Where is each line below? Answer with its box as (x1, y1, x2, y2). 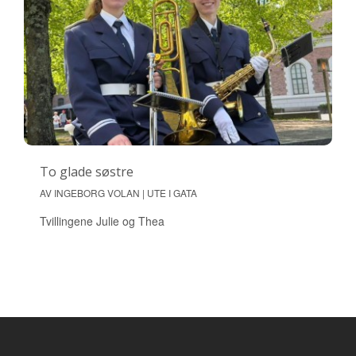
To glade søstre (40, 162, 133, 180)
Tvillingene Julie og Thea (40, 212, 164, 229)
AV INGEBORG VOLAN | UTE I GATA (40, 185, 197, 199)
